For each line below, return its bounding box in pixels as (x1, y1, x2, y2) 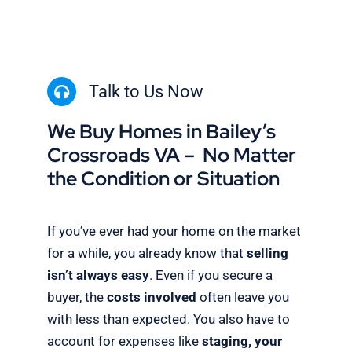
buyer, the (46, 289, 107, 306)
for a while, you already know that (46, 245, 244, 262)
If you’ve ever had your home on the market (46, 223, 301, 240)
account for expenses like (46, 333, 202, 350)
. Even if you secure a (148, 267, 273, 284)
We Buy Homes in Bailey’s (46, 118, 276, 145)
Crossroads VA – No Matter (46, 141, 296, 168)
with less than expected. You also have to (46, 311, 290, 328)
